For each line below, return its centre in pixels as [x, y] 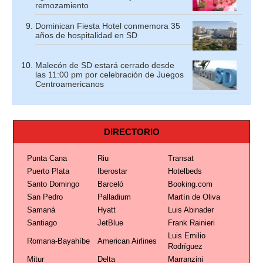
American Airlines [127, 241]
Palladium [114, 197]
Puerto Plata [48, 171]
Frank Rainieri [191, 222]
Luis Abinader [190, 210]
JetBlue [110, 222]
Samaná [41, 210]
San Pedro [45, 197]
